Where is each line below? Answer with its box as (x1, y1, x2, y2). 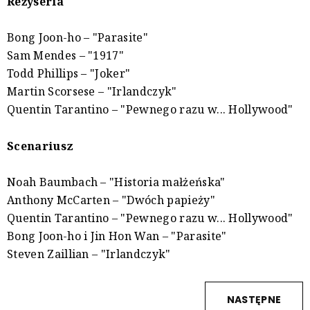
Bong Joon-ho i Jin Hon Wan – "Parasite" (7, 228, 227, 244)
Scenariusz (7, 138, 74, 154)
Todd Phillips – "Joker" (7, 66, 131, 82)
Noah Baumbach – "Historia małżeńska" (7, 174, 226, 190)
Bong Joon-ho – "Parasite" (7, 30, 148, 46)
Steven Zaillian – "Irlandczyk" (7, 246, 171, 262)
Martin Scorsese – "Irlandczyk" (7, 84, 177, 100)
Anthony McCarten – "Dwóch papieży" (7, 192, 215, 208)
